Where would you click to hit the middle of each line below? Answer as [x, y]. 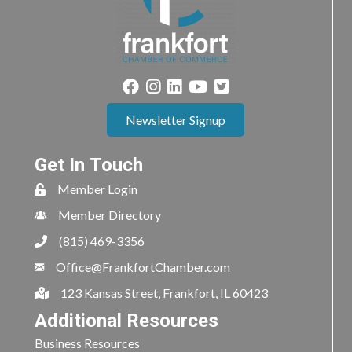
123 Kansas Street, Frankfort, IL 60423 [164, 293]
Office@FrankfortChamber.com [143, 267]
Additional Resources [126, 321]
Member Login [97, 189]
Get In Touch [89, 166]
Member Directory [110, 215]
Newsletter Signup [176, 120]
